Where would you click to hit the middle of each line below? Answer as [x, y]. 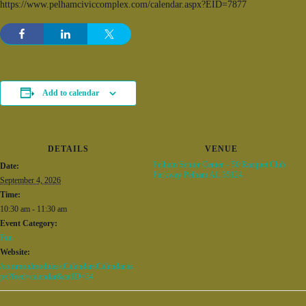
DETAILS [68, 149]
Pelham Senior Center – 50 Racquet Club [219, 165]
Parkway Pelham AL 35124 [198, 175]
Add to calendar [71, 93]
